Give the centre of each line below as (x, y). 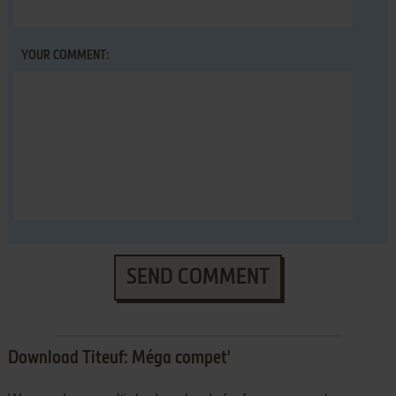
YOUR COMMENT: (65, 56)
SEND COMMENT (198, 278)
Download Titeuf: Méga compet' (119, 359)
